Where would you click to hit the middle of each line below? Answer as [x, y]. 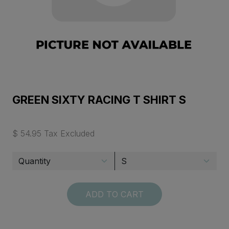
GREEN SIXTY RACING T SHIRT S [99, 100]
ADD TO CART [114, 194]
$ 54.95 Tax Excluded [53, 134]
